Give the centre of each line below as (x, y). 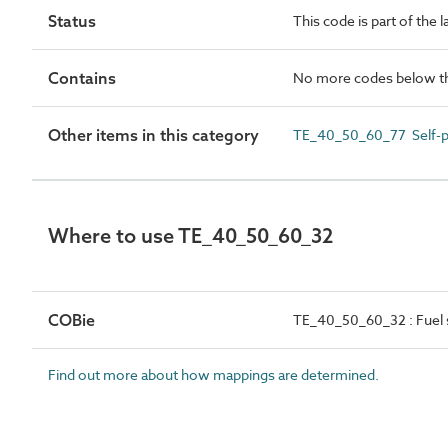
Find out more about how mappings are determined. (213, 374)
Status (72, 21)
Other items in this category (153, 135)
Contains (82, 78)
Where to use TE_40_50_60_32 (190, 235)
